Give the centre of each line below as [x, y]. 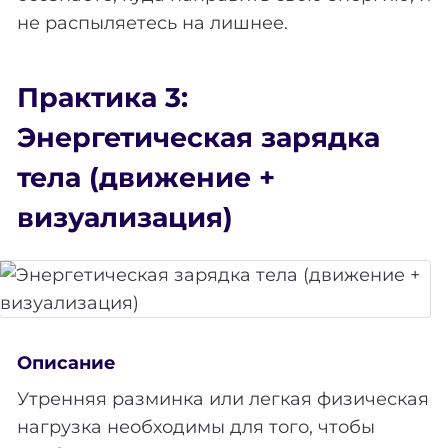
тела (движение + [146, 177]
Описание [66, 363]
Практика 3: [102, 97]
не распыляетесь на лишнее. [152, 23]
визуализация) [125, 217]
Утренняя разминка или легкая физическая [223, 399]
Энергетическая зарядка [198, 137]
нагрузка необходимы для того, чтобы [196, 427]
